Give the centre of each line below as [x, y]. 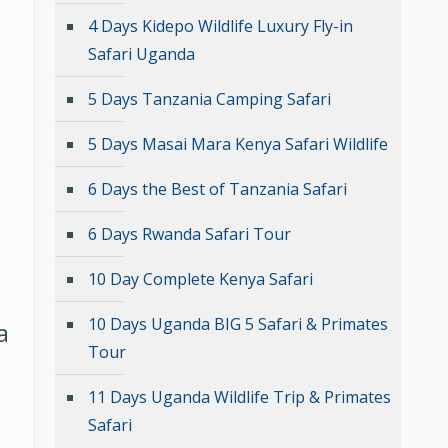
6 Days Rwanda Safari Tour [189, 233]
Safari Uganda [141, 53]
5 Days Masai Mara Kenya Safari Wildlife [238, 143]
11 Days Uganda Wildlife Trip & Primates [239, 396]
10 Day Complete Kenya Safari [200, 278]
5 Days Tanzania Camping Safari [209, 98]
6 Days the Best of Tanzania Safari [217, 188]
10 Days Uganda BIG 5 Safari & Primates [238, 323]
